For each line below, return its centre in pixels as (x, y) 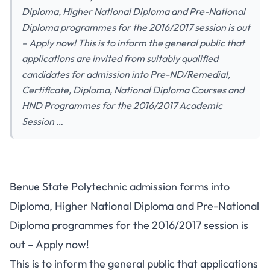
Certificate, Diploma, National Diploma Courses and (133, 90)
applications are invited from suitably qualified (120, 58)
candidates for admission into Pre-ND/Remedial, (126, 74)
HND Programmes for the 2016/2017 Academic (122, 105)
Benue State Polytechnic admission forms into (120, 187)
